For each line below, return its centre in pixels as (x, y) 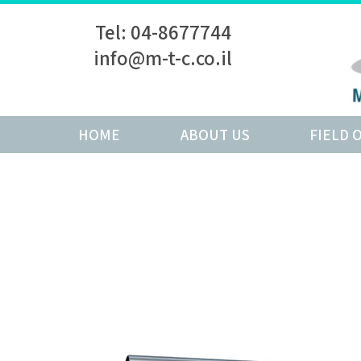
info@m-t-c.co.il (163, 58)
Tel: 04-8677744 (163, 32)
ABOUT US (215, 135)
